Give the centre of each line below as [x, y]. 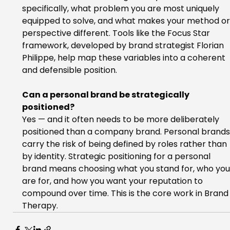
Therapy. [40, 206]
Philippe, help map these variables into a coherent [124, 58]
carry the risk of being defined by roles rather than [125, 144]
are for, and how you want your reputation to [113, 181]
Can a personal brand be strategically [106, 95]
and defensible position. [69, 70]
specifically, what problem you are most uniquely [121, 9]
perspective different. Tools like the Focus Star [117, 33]
